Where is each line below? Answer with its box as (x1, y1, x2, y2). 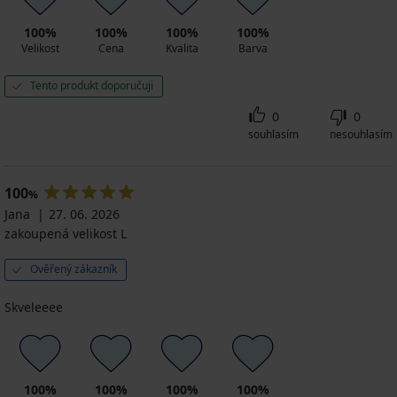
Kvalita (165, 41, 198, 57)
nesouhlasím (330, 127, 393, 143)
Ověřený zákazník (30, 261, 117, 277)
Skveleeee (4, 299, 63, 316)
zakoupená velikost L (4, 225, 127, 243)
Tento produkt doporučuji (30, 78, 153, 94)
